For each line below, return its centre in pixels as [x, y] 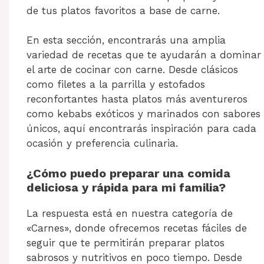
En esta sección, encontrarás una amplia [126, 40]
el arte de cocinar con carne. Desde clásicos [132, 70]
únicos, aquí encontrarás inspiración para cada [141, 129]
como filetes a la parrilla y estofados [116, 85]
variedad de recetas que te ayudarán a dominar [144, 55]
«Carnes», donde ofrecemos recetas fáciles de [137, 228]
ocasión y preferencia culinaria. [102, 143]
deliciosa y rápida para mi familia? [126, 187]
